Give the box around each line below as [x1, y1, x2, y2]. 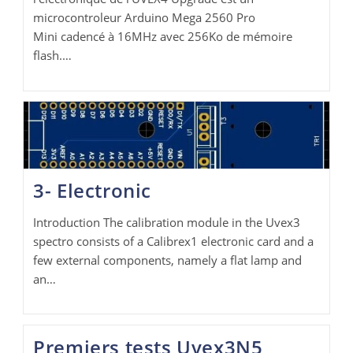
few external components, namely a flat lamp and [33, 251, 303, 268]
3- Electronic [33, 176, 151, 203]
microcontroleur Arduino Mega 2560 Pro [33, 9, 256, 25]
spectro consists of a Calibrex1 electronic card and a [33, 232, 314, 249]
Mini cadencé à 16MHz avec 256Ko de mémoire [33, 28, 293, 44]
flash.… [33, 47, 72, 63]
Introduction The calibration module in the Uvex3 [33, 214, 301, 230]
